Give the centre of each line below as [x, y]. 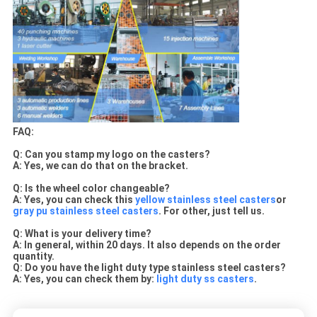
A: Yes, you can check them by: [84, 278]
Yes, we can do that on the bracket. [106, 165]
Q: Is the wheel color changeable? [91, 188]
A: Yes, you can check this [74, 199]
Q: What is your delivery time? [82, 233]
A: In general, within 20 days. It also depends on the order [146, 244]
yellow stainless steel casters [205, 199]
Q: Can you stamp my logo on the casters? [111, 154]
